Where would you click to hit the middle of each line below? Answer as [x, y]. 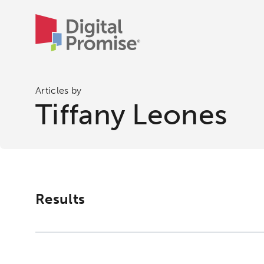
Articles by [59, 90]
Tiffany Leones [132, 115]
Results [60, 199]
